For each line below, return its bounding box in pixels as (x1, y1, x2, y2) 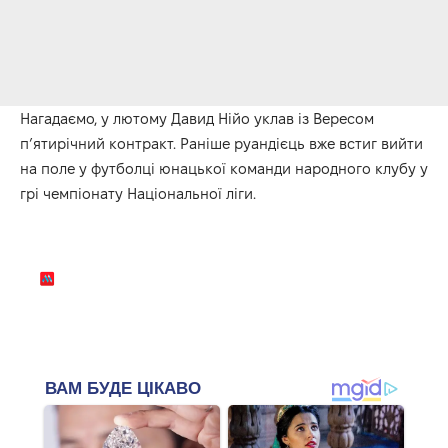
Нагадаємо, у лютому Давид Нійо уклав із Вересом (20, 109, 374, 127)
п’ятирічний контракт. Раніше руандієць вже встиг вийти (20, 134, 423, 152)
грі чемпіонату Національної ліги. (20, 184, 256, 202)
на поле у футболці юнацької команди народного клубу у (20, 159, 428, 177)
